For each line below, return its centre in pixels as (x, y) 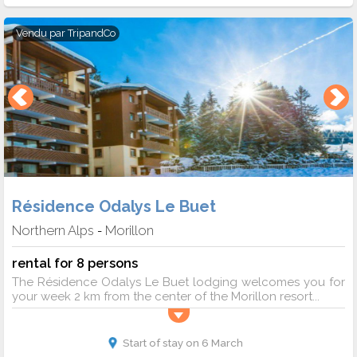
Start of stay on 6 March (182, 343)
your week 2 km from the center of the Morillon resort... (166, 297)
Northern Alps (53, 231)
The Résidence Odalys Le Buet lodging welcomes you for (178, 282)
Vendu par (42, 33)
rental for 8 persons (75, 263)
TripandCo (92, 33)
